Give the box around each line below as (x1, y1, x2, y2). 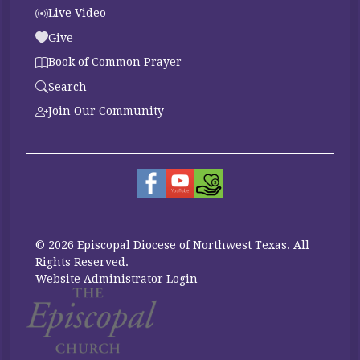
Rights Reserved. (35, 255, 129, 268)
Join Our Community (48, 104, 164, 117)
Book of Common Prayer (48, 55, 182, 68)
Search (48, 80, 87, 93)
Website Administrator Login (35, 272, 198, 285)
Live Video (48, 6, 106, 19)
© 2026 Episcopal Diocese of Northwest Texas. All (35, 238, 309, 252)
